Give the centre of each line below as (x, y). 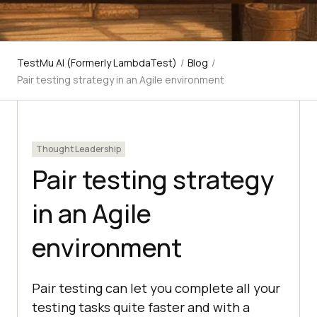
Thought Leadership (79, 149)
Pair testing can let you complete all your (156, 288)
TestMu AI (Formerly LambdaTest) (97, 63)
